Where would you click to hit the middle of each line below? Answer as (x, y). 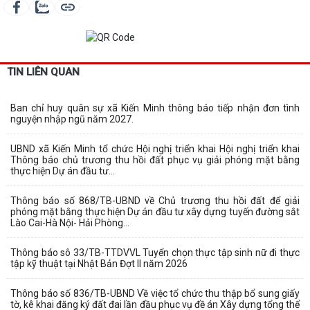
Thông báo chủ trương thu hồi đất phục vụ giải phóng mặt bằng (155, 159)
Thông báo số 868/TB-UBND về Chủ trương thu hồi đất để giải (155, 200)
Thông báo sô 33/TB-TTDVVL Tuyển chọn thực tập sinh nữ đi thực (155, 252)
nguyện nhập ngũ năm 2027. (72, 119)
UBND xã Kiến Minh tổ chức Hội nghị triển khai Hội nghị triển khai (155, 148)
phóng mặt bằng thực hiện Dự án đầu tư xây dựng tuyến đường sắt (155, 211)
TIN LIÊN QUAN (43, 72)
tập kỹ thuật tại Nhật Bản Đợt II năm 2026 (99, 263)
